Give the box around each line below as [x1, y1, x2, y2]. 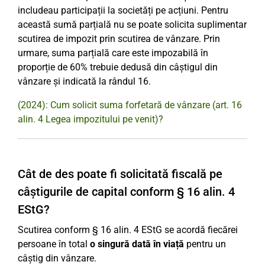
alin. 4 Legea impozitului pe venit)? [18, 114, 163, 125]
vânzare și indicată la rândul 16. [18, 76, 151, 87]
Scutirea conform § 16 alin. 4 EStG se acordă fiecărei [18, 224, 238, 235]
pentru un [184, 238, 226, 250]
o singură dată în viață [90, 238, 184, 250]
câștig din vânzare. [18, 253, 96, 264]
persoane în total [18, 238, 90, 250]
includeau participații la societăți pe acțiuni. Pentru [18, 5, 228, 16]
